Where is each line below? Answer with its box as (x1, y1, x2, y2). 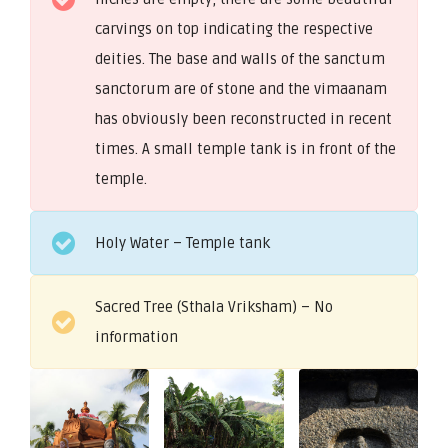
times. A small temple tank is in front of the (95, 139, 396, 158)
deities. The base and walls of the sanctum (95, 49, 385, 68)
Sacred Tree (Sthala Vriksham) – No (95, 297, 333, 316)
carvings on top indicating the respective (95, 19, 373, 38)
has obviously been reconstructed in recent (95, 109, 392, 128)
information (95, 327, 178, 346)
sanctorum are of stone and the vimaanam (95, 79, 387, 98)
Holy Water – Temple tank (95, 233, 270, 252)
